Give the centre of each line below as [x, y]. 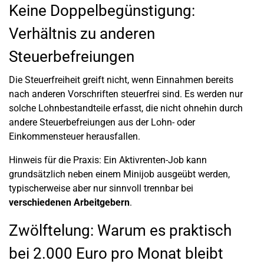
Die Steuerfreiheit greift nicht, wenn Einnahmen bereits [121, 80]
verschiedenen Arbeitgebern [69, 202]
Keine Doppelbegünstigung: [102, 11]
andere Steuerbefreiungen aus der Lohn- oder [102, 122]
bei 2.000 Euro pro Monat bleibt [116, 253]
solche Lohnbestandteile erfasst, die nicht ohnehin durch [126, 108]
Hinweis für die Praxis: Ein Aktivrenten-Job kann [108, 160]
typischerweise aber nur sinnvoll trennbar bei [101, 188]
